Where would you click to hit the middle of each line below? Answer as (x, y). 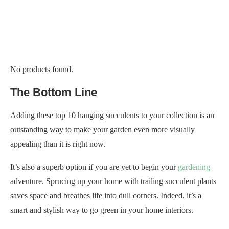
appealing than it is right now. (58, 144)
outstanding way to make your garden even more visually (102, 129)
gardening (194, 167)
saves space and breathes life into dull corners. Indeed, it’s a (106, 195)
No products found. (42, 69)
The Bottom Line (54, 92)
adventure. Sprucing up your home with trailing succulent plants (113, 181)
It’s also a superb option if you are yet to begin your (94, 167)
